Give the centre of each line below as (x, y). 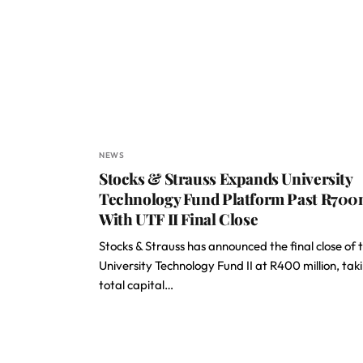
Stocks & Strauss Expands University (226, 178)
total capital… (136, 285)
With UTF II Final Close (179, 219)
